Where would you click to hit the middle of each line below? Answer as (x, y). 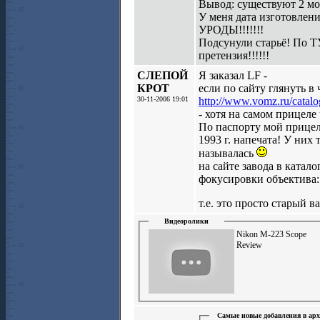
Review (249, 245)
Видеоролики (186, 221)
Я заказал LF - (233, 75)
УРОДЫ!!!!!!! (231, 30)
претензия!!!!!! (234, 55)
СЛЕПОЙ (162, 75)
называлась (227, 153)
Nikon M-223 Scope (271, 234)
